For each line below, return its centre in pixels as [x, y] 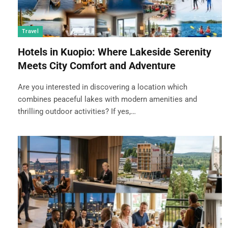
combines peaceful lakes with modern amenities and [107, 99]
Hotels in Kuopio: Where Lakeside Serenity [115, 52]
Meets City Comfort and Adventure [97, 65]
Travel [30, 31]
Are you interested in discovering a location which [103, 87]
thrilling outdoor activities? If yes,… [77, 111]
